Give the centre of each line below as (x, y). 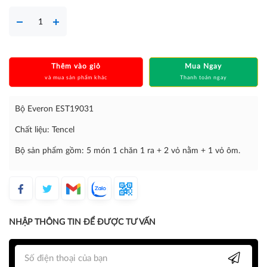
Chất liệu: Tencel (45, 130)
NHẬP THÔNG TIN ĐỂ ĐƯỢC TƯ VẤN (82, 222)
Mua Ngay (204, 66)
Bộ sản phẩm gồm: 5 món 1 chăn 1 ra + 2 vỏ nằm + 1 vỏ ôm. (128, 151)
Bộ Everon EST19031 (54, 109)
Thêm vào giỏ (76, 66)
